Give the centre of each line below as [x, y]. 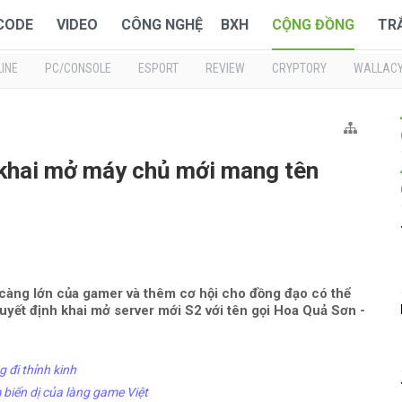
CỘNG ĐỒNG [313, 25]
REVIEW [225, 68]
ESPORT [158, 68]
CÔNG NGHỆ [162, 25]
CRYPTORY [299, 68]
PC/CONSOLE [78, 68]
